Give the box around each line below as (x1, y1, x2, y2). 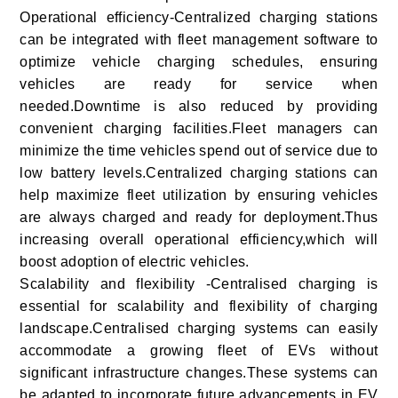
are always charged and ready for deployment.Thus (20, 210, 378, 226)
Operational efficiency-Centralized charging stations (20, 10, 378, 26)
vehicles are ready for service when (20, 76, 378, 92)
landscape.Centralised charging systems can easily (20, 321, 378, 337)
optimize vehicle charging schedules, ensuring (20, 54, 378, 70)
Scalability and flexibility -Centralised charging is (20, 276, 378, 292)
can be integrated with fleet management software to (20, 32, 378, 48)
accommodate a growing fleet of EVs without (20, 343, 378, 359)
